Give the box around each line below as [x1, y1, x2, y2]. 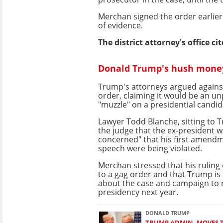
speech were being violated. [98, 142, 202, 154]
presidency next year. [98, 186, 178, 198]
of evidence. [98, 19, 143, 31]
